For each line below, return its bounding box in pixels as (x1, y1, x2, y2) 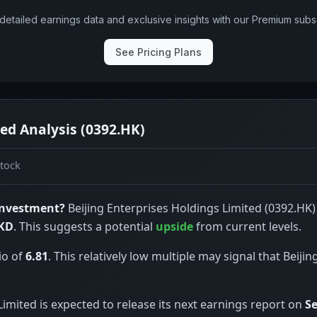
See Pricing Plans (115, 45, 202, 58)
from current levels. (193, 219, 301, 235)
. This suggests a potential (13, 219, 156, 235)
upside (156, 219, 193, 235)
